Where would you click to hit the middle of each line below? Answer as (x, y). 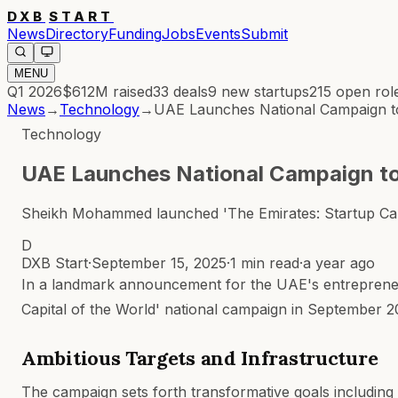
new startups (263, 92)
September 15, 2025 (159, 263)
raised (131, 92)
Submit (264, 34)
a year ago (339, 263)
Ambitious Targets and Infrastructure (200, 358)
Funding (135, 34)
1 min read (265, 263)
